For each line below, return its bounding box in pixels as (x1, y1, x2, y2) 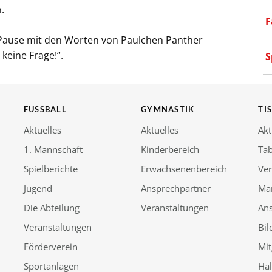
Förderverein (23, 240, 78, 253)
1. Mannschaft (23, 143, 83, 155)
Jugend (23, 182, 52, 194)
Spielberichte (23, 162, 78, 175)
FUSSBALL (23, 104, 62, 114)
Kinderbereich (140, 143, 199, 155)
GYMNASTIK (140, 104, 195, 114)
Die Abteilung (23, 201, 80, 214)
